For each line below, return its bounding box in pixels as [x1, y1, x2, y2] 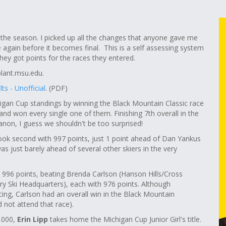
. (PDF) [45, 83, 68, 93]
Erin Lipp [17, 214, 48, 224]
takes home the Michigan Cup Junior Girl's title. [48, 214, 201, 224]
